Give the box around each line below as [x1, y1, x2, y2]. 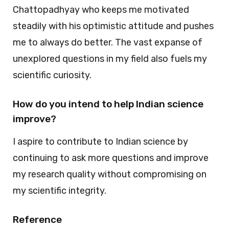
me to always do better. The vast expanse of [13, 37, 202, 49]
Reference [13, 214, 62, 226]
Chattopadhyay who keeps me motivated [13, 4, 189, 16]
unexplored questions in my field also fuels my [13, 53, 207, 65]
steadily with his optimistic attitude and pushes [13, 20, 214, 32]
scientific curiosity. [13, 70, 91, 81]
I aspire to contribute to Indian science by [13, 136, 188, 148]
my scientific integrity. [13, 185, 106, 197]
